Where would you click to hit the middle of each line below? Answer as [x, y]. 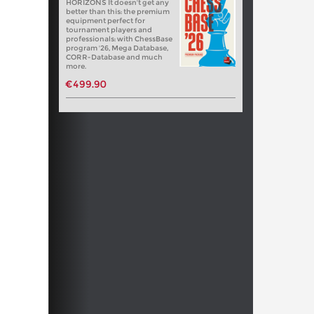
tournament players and [109, 29]
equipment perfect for [105, 20]
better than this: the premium [117, 11]
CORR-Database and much [114, 57]
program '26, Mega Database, [117, 48]
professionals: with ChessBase [119, 39]
